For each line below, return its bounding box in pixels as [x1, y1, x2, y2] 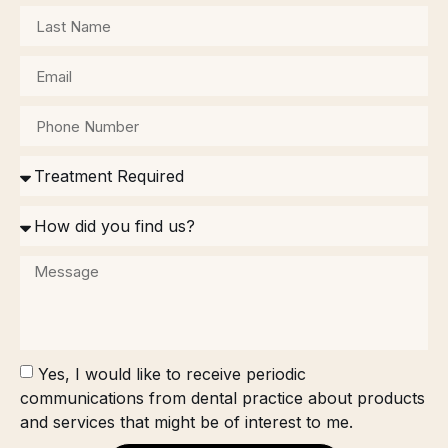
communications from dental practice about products [20, 387, 425, 408]
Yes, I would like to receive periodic [38, 363, 306, 384]
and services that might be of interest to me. [20, 411, 353, 432]
